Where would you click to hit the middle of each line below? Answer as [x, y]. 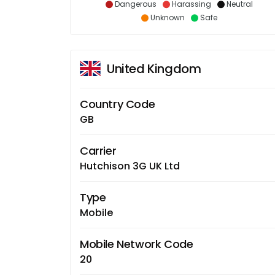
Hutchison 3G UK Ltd [130, 166]
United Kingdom [154, 68]
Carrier [98, 150]
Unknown [167, 17]
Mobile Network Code [137, 244]
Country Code [118, 104]
